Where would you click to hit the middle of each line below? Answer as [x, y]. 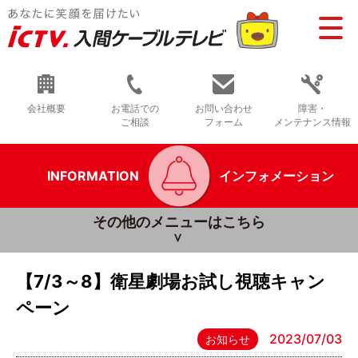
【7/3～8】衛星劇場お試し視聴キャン [171, 281]
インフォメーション [276, 176]
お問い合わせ [223, 108]
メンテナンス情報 [312, 122]
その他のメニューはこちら [179, 222]
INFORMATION [93, 176]
